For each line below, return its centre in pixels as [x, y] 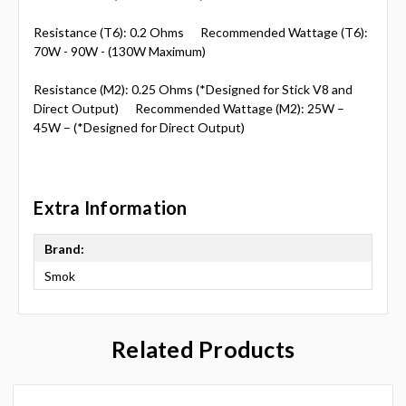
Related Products [203, 349]
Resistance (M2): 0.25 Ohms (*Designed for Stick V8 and [193, 90]
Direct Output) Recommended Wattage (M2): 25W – [189, 109]
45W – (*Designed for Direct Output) [140, 128]
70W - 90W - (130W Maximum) [120, 52]
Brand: [65, 248]
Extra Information [111, 208]
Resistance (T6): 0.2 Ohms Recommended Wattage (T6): [201, 33]
